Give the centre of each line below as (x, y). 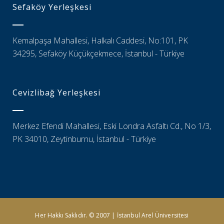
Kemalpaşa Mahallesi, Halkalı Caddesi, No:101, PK (100, 40)
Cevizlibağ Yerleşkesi (56, 92)
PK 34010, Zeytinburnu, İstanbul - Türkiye (84, 139)
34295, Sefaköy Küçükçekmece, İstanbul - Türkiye (98, 53)
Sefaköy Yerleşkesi (52, 7)
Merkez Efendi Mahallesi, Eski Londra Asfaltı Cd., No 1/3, (112, 126)
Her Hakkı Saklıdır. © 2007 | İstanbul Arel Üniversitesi (112, 215)
